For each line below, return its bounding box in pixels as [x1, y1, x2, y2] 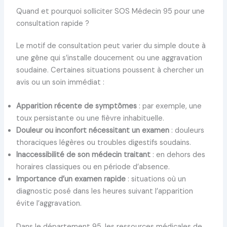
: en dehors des [150, 150, 205, 160]
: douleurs [169, 126, 204, 136]
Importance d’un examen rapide [16, 174, 126, 184]
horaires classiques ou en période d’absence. [16, 162, 170, 172]
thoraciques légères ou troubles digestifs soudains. [16, 138, 191, 148]
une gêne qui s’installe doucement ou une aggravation [16, 53, 202, 63]
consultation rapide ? [16, 18, 89, 28]
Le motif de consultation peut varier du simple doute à [16, 41, 206, 51]
